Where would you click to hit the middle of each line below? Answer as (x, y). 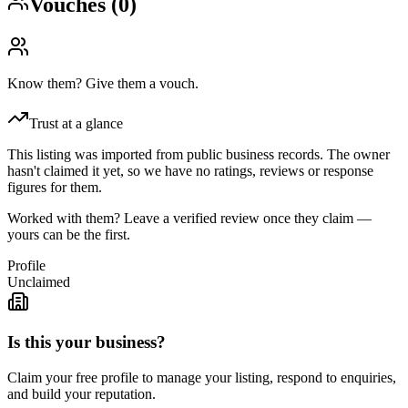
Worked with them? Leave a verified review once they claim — (189, 218)
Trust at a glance (76, 123)
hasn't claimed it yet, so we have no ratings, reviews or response (190, 170)
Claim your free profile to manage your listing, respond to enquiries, (202, 378)
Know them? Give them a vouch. (103, 83)
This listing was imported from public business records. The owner (199, 154)
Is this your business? (87, 342)
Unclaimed (39, 281)
